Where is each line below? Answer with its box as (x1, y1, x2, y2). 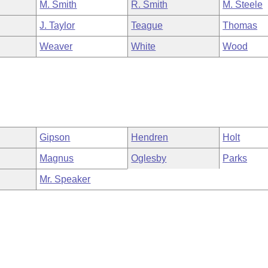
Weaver (39, 41, 73, 51)
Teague (131, 20, 163, 31)
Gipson (39, 132, 71, 142)
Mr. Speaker (39, 174, 91, 184)
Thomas (223, 20, 258, 31)
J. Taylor (39, 20, 75, 31)
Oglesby (131, 153, 167, 163)
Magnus (39, 153, 74, 163)
